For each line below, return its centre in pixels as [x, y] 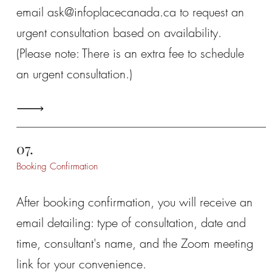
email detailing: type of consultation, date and [131, 223]
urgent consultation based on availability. [119, 32]
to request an [210, 12]
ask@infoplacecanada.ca [111, 12]
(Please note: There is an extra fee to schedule [130, 53]
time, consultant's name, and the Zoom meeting [134, 243]
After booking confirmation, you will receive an [134, 202]
